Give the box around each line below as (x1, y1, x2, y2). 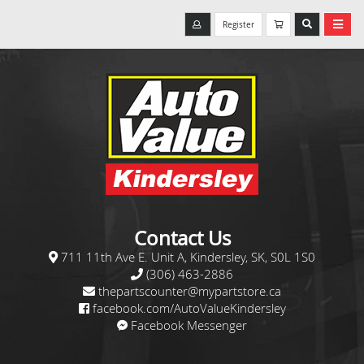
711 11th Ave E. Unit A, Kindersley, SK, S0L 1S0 (61, 249, 315, 265)
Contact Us (133, 225, 231, 251)
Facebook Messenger (131, 317, 247, 333)
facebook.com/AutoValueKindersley (92, 300, 286, 316)
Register (223, 19, 254, 30)
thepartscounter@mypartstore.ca (98, 283, 281, 299)
